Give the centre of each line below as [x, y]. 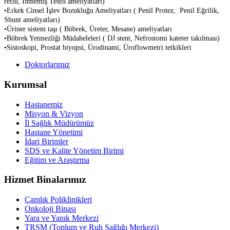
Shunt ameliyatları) [32, 20]
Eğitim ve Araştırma [57, 160]
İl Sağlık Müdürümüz [59, 123]
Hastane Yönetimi [54, 132]
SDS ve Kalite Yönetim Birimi [74, 150]
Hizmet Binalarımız [45, 180]
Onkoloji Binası [50, 209]
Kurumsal [25, 84]
